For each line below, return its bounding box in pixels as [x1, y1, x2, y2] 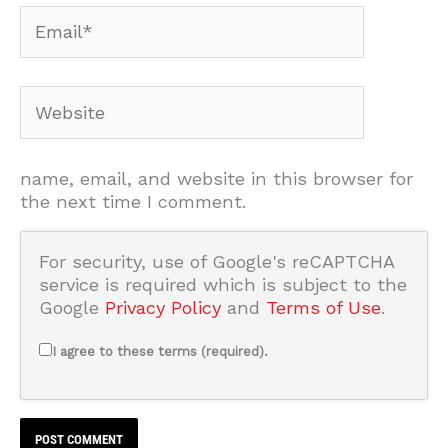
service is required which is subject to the [39, 274, 408, 296]
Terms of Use [266, 297, 382, 319]
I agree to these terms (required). [52, 343, 269, 359]
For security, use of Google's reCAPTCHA [39, 251, 395, 273]
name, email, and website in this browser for [20, 167, 413, 189]
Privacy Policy [105, 297, 222, 319]
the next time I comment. [20, 190, 246, 212]
